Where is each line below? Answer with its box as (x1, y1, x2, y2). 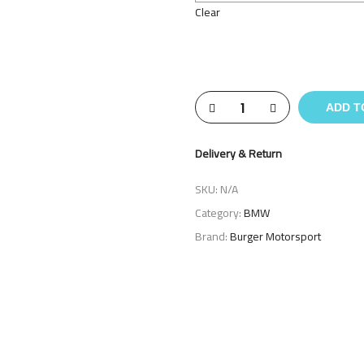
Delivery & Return (195, 143, 282, 164)
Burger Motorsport (230, 226, 321, 247)
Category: (195, 202, 244, 223)
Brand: (195, 226, 230, 247)
